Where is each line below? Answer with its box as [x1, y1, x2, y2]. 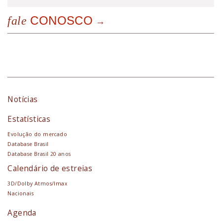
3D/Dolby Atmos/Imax [7, 180, 67, 187]
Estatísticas [7, 113, 51, 124]
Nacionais [7, 189, 34, 197]
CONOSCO [27, 13, 93, 27]
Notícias [7, 93, 38, 105]
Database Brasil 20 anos [7, 150, 71, 157]
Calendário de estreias [7, 162, 93, 174]
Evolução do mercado [7, 130, 67, 138]
